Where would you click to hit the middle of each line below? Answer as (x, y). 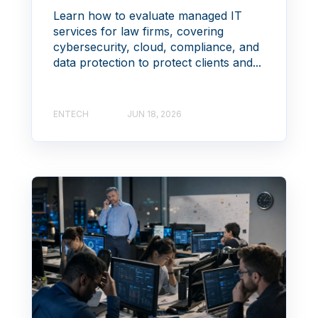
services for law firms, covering (138, 32)
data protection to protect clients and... (157, 63)
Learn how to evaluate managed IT (148, 16)
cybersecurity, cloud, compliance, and (156, 47)
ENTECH (71, 114)
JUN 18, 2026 (154, 114)
